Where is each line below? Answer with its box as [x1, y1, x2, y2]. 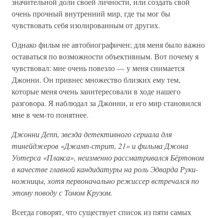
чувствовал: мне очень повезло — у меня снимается [12, 63, 184, 73]
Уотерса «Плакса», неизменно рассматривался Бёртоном [12, 152, 204, 163]
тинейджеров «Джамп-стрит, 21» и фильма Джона [12, 141, 188, 151]
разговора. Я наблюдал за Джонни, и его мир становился [12, 98, 201, 109]
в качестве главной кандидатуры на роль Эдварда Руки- [12, 164, 198, 175]
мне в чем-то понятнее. [12, 109, 89, 120]
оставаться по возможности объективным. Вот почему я [12, 51, 199, 62]
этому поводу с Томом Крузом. [12, 187, 112, 198]
